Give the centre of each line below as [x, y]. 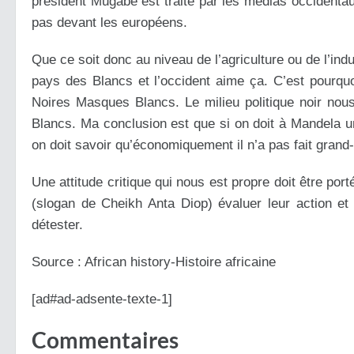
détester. [57, 225]
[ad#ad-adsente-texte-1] [102, 299]
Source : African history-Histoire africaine [154, 262]
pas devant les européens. [109, 23]
